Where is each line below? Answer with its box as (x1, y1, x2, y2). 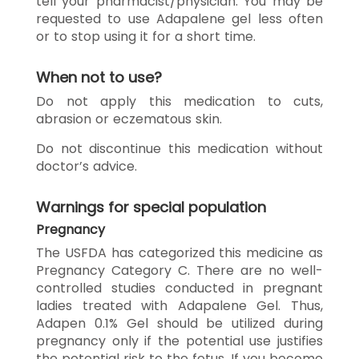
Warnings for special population (36, 196, 266, 217)
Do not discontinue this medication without (36, 139, 323, 158)
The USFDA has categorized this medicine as (36, 243, 323, 262)
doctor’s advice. (36, 156, 137, 175)
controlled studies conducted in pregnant (36, 278, 323, 297)
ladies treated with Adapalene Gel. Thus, (36, 296, 323, 315)
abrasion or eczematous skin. (36, 109, 222, 128)
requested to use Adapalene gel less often (36, 9, 323, 28)
